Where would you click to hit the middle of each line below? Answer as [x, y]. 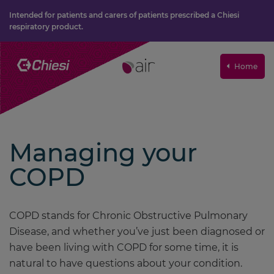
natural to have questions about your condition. [126, 263]
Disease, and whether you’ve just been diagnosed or [137, 231]
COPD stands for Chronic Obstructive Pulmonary [128, 216]
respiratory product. [46, 27]
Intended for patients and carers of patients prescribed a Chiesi [124, 15]
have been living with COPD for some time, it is [124, 247]
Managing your [103, 153]
